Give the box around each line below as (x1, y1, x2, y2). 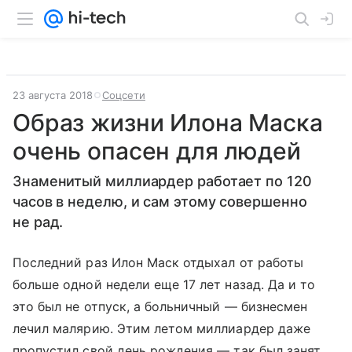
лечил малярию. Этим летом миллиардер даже (13, 321, 310, 336)
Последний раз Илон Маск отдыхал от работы (13, 255, 303, 270)
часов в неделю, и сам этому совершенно (13, 193, 307, 210)
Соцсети (102, 89, 145, 101)
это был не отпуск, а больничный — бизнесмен (13, 299, 308, 314)
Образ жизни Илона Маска (13, 108, 323, 137)
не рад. (13, 214, 64, 230)
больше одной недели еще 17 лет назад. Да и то (13, 277, 316, 292)
